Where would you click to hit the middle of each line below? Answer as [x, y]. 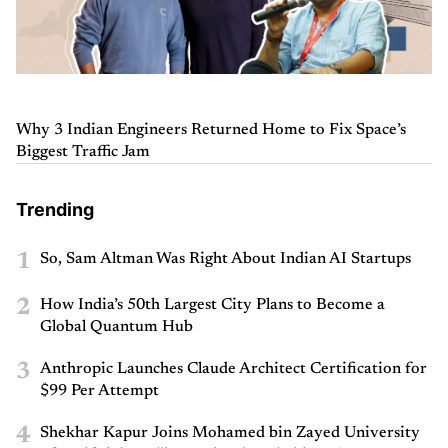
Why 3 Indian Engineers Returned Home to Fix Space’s [211, 130]
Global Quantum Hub [116, 327]
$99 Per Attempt [99, 391]
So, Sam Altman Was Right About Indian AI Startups [225, 259]
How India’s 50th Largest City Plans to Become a [212, 305]
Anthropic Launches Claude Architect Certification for [233, 369]
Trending [55, 210]
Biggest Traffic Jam [83, 152]
